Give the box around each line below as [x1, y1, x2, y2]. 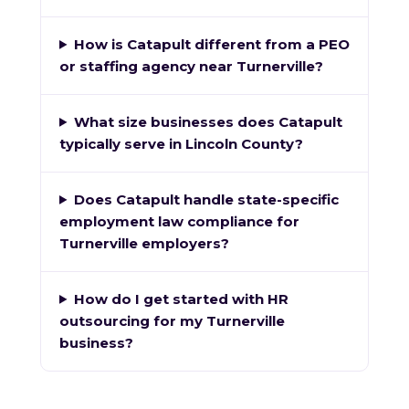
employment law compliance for [59, 212, 299, 230]
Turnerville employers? [59, 234, 229, 252]
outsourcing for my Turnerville [59, 311, 285, 330]
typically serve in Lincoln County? [59, 134, 303, 152]
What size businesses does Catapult [73, 112, 342, 131]
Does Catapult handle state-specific [73, 190, 339, 208]
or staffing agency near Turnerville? [59, 57, 323, 75]
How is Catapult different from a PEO [73, 35, 350, 53]
